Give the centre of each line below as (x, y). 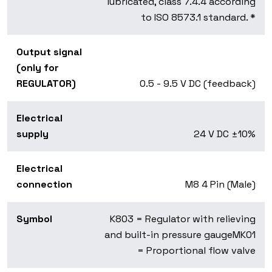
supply (32, 134)
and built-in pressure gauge (168, 235)
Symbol (34, 219)
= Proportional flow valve (196, 251)
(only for (38, 68)
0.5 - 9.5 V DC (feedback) (198, 84)
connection (44, 185)
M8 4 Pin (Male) (220, 185)
